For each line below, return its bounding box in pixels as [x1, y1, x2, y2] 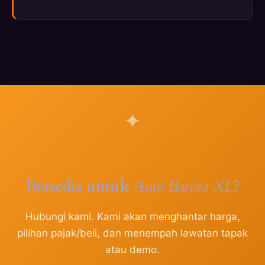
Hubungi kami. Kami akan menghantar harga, [25, 211, 240, 223]
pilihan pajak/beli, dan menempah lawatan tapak [17, 227, 248, 240]
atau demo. [105, 244, 160, 256]
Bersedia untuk [25, 176, 133, 198]
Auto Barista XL [132, 176, 234, 198]
